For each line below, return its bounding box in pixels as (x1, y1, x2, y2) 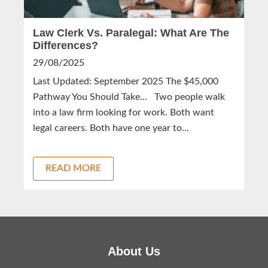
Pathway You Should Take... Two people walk (33, 92, 225, 102)
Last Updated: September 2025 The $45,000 (33, 76, 218, 86)
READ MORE (45, 163, 101, 173)
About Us (108, 244, 160, 258)
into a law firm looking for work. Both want (33, 107, 214, 117)
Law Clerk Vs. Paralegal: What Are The (33, 26, 229, 39)
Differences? (33, 39, 98, 51)
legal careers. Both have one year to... (33, 123, 189, 133)
